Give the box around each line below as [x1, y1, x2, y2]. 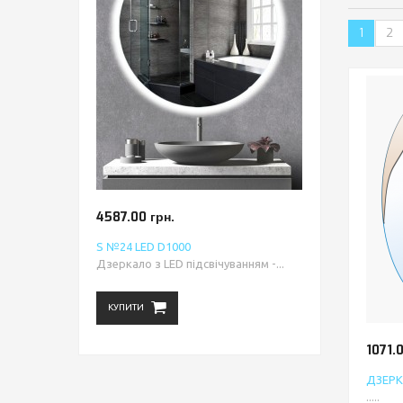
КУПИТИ [108, 302, 144, 312]
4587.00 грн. [96, 209, 175, 226]
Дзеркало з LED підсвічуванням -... [96, 257, 284, 270]
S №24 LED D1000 [96, 240, 191, 253]
